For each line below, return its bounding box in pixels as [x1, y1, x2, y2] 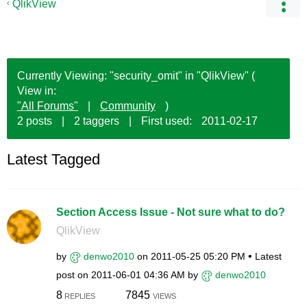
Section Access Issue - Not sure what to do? [56, 206, 285, 218]
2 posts [17, 115, 52, 127]
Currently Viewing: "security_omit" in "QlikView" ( [17, 70, 255, 82]
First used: [141, 115, 192, 127]
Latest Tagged [7, 151, 100, 168]
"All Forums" [17, 100, 78, 112]
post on [56, 269, 91, 280]
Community [100, 100, 156, 112]
